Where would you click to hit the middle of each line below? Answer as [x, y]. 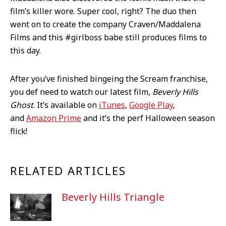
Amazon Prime [54, 118]
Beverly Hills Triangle [113, 197]
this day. [25, 51]
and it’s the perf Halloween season [148, 118]
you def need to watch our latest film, [81, 92]
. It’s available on [66, 105]
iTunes [112, 105]
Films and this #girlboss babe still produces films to [108, 38]
